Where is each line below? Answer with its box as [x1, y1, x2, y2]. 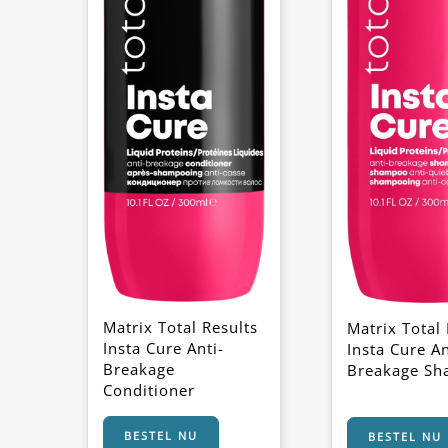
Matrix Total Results [103, 316, 258, 337]
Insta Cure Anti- [103, 337, 224, 358]
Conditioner [103, 379, 195, 400]
